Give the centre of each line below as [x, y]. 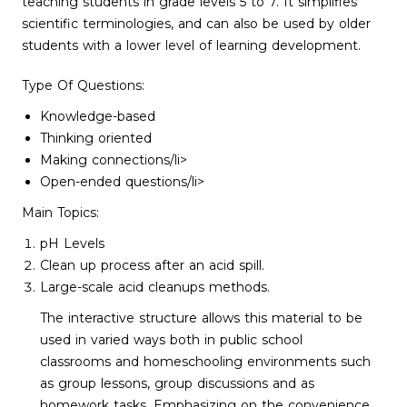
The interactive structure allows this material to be [201, 318]
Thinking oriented [96, 138]
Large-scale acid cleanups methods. [155, 287]
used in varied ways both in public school [171, 340]
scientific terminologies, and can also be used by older [196, 24]
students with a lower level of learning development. [191, 45]
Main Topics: [60, 213]
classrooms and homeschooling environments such [205, 362]
